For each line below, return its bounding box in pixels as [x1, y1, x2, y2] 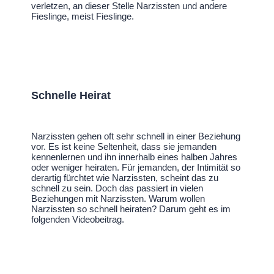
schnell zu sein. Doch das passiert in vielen [31, 183, 204, 194]
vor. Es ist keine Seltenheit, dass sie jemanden [31, 141, 217, 152]
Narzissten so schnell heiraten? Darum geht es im [31, 204, 231, 215]
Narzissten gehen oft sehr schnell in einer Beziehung [31, 131, 241, 142]
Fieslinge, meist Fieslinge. [31, 11, 135, 22]
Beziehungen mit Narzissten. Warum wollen [31, 193, 206, 204]
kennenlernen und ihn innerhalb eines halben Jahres [31, 152, 238, 163]
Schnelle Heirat [31, 89, 111, 102]
